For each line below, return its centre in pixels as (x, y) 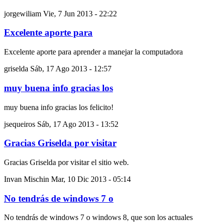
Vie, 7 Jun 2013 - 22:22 (80, 13)
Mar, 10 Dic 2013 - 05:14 (91, 179)
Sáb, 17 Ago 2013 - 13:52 (78, 124)
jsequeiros (20, 124)
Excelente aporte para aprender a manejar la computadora (93, 52)
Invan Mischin (27, 179)
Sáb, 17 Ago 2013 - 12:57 (71, 69)
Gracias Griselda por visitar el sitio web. (66, 162)
